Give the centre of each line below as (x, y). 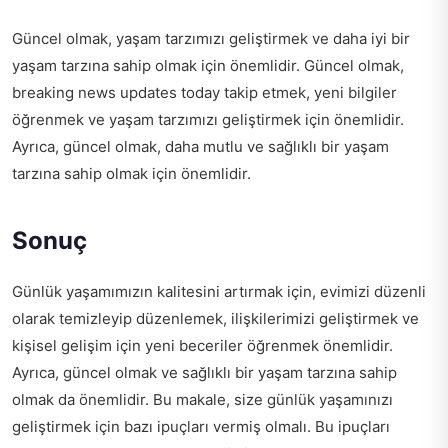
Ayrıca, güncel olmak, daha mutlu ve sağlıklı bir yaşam (200, 147)
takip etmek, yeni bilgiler (308, 93)
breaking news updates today (116, 93)
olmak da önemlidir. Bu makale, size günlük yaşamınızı (202, 400)
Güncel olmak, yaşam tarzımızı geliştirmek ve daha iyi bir (211, 39)
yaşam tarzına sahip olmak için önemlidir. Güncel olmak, (208, 66)
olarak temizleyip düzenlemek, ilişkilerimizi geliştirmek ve (215, 319)
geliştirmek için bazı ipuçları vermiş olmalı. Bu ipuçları (201, 427)
